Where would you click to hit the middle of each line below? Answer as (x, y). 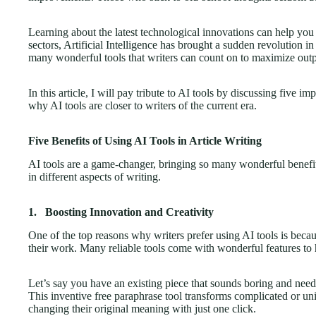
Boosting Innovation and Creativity (129, 212)
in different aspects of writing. (95, 176)
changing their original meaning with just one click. (142, 308)
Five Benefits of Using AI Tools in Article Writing (145, 141)
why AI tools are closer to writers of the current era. (142, 105)
